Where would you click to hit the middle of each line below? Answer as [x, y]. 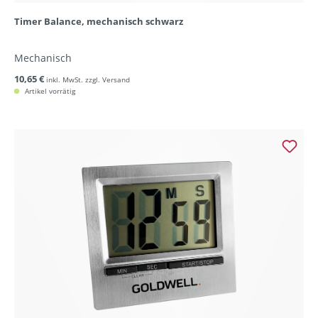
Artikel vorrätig [49, 91]
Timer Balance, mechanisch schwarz [99, 21]
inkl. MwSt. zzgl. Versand [88, 79]
